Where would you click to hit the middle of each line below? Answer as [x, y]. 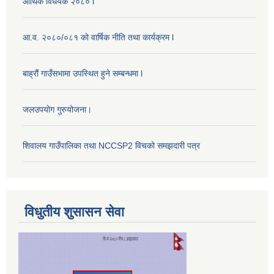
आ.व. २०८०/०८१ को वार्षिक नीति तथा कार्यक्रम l [98, 38]
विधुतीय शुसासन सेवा [74, 212]
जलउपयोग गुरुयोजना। [57, 110]
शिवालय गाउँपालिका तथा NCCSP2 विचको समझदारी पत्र [111, 146]
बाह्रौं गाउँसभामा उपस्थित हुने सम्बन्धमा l [83, 74]
